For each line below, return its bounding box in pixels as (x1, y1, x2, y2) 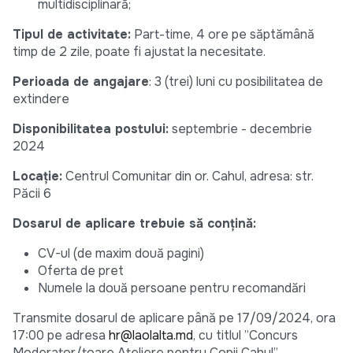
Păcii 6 (13, 185, 51, 203)
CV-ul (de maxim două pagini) (38, 245, 204, 262)
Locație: (13, 168, 62, 185)
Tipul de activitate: (13, 26, 131, 43)
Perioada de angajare (13, 73, 149, 91)
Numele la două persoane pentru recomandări (38, 280, 306, 297)
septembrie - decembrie (169, 121, 312, 138)
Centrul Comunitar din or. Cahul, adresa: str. (62, 168, 314, 185)
